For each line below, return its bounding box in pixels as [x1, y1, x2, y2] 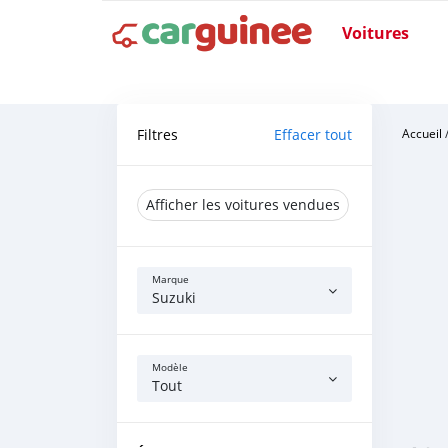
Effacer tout [274, 125, 352, 144]
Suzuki [152, 288, 196, 307]
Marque [152, 273, 189, 286]
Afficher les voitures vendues [146, 195, 340, 214]
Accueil [402, 125, 442, 141]
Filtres [137, 125, 178, 144]
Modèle [152, 361, 188, 374]
